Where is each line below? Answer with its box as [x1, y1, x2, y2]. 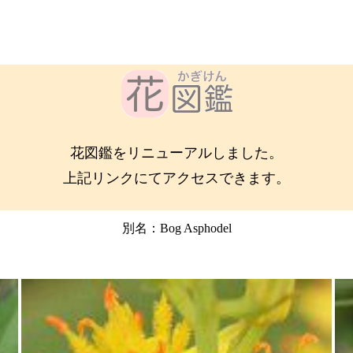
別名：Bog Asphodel [121, 221, 232, 235]
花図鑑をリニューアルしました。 [70, 145, 283, 161]
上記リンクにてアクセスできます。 [63, 170, 290, 186]
